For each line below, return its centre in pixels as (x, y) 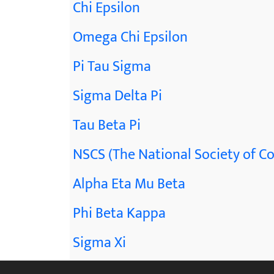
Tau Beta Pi (107, 125)
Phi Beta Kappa (119, 213)
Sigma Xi (99, 243)
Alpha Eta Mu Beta (129, 184)
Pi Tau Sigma (112, 67)
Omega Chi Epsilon (130, 37)
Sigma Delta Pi (117, 96)
